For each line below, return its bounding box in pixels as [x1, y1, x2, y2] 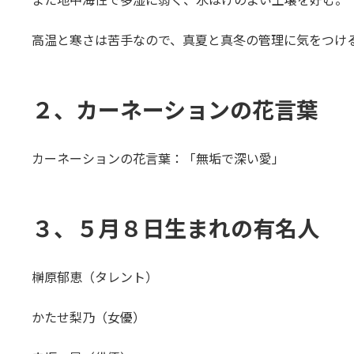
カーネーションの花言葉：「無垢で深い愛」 [31, 150, 284, 166]
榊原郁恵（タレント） [31, 269, 158, 284]
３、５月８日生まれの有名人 [31, 214, 319, 242]
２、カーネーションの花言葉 [31, 96, 318, 123]
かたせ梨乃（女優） [31, 309, 145, 325]
